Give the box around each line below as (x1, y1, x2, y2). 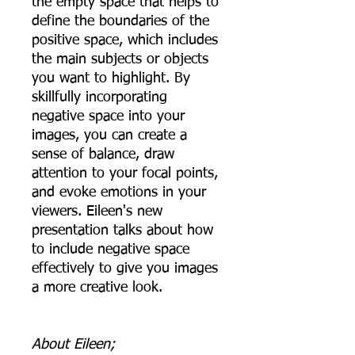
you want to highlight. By (32, 71, 190, 86)
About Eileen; (32, 337, 115, 352)
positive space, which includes (32, 32, 218, 48)
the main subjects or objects (32, 52, 208, 67)
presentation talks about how (32, 223, 213, 238)
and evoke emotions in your (32, 185, 206, 200)
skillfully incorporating (32, 90, 167, 105)
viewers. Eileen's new (32, 204, 162, 219)
